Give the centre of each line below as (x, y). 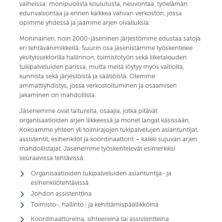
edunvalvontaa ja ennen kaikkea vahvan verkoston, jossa (101, 14)
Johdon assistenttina (61, 194)
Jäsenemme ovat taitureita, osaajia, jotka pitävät (89, 111)
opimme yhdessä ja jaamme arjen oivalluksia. (85, 23)
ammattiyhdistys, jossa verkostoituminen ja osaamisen (98, 85)
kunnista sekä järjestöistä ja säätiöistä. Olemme (87, 76)
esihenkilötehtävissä (59, 183)
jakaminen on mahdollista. (58, 95)
